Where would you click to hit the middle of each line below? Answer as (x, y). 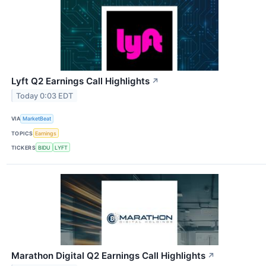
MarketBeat (37, 119)
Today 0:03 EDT (45, 96)
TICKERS (24, 147)
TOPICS (22, 133)
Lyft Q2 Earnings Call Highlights (80, 81)
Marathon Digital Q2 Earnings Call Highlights (108, 256)
